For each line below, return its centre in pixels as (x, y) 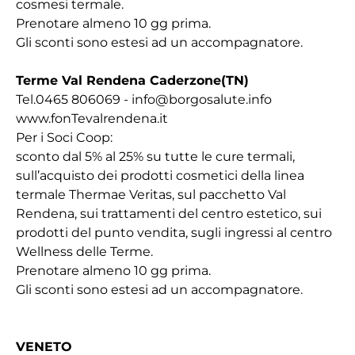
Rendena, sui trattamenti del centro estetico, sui (169, 214)
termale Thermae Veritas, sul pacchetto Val (151, 195)
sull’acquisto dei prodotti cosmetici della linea (160, 176)
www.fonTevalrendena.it (92, 118)
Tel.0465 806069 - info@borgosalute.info (144, 99)
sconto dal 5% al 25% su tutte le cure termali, (155, 157)
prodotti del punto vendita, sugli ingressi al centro (174, 233)
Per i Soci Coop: (64, 137)
